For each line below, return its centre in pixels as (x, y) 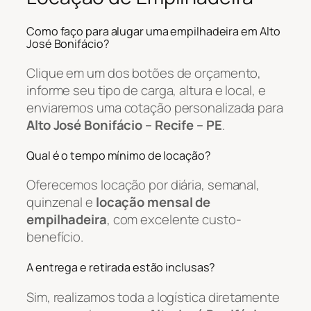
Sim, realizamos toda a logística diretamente (153, 297)
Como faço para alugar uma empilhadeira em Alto (154, 31)
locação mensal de (153, 202)
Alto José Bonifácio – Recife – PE (124, 125)
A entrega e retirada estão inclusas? (121, 267)
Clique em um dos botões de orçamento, (144, 73)
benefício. (55, 237)
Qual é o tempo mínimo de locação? (119, 155)
